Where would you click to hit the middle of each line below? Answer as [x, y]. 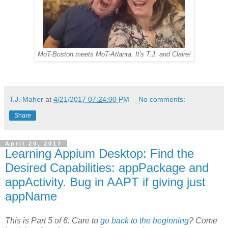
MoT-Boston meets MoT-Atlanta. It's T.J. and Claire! [114, 54]
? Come [203, 220]
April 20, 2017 [34, 143]
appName [31, 196]
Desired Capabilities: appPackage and [107, 167]
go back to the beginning [145, 220]
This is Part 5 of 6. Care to [53, 220]
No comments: [162, 99]
